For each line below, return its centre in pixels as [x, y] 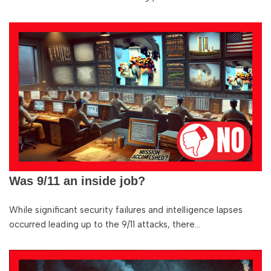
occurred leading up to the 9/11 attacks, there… [106, 224]
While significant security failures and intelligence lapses [126, 210]
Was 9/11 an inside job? [77, 181]
